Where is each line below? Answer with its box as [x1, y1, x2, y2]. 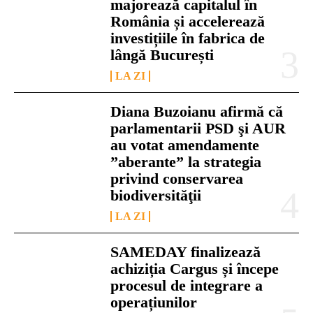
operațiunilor [110, 293, 198, 311]
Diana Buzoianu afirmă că [110, 102, 284, 120]
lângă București [110, 45, 214, 64]
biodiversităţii [110, 186, 202, 204]
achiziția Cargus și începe [110, 259, 279, 277]
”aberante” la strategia [110, 152, 262, 170]
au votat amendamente [110, 136, 260, 154]
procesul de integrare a [110, 276, 263, 294]
